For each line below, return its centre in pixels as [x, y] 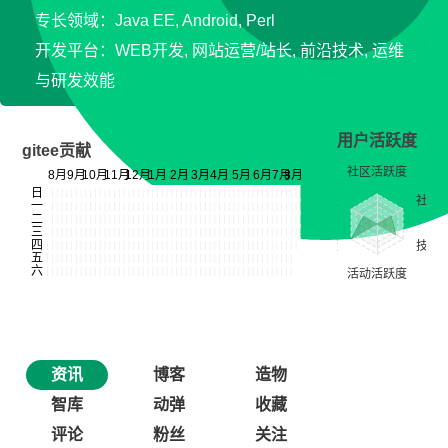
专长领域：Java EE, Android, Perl [155, 20]
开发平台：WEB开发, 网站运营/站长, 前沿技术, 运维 [219, 50]
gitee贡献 [56, 150]
